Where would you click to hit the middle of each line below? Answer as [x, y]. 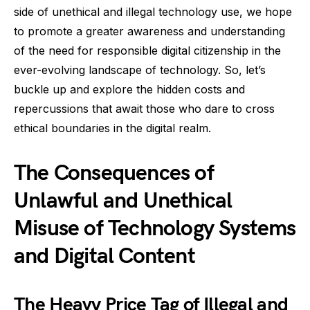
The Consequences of [114, 173]
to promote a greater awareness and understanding [149, 31]
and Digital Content [104, 256]
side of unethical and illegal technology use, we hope [153, 12]
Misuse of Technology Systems [155, 229]
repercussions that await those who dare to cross [144, 109]
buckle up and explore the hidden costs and [129, 89]
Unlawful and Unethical [123, 201]
